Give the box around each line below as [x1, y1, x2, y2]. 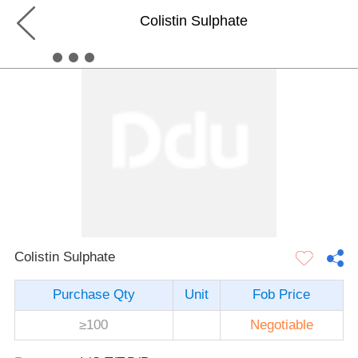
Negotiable [249, 317, 313, 333]
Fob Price [253, 287, 311, 303]
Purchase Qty [52, 287, 135, 303]
